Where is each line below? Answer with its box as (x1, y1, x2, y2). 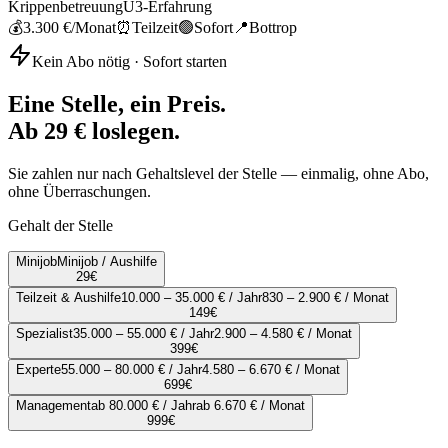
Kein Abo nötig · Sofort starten (32, 53, 227, 71)
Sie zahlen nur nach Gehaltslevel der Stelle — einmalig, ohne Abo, (8, 165, 429, 183)
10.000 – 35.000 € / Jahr (121, 290, 262, 306)
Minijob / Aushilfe (57, 254, 157, 270)
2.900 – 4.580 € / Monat (214, 326, 352, 342)
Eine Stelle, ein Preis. (8, 91, 226, 118)
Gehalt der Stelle (8, 217, 113, 235)
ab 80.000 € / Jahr (91, 398, 196, 414)
